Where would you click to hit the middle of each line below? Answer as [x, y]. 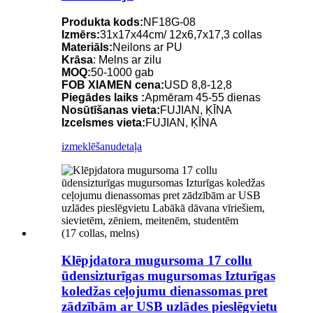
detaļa [129, 146]
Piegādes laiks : [103, 97]
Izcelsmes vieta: [103, 122]
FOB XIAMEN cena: [113, 85]
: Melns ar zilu [127, 59]
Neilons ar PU [147, 47]
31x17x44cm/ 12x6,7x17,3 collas [181, 34]
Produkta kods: [102, 22]
